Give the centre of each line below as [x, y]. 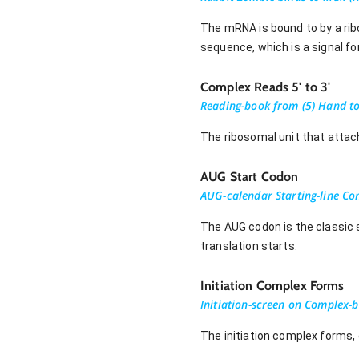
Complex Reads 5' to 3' [266, 87]
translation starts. [249, 246]
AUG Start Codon [250, 176]
